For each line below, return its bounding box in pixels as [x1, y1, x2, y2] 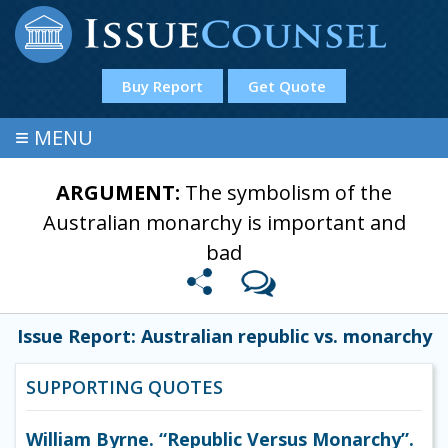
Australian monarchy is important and [42, 209, 406, 236]
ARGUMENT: [56, 179, 185, 206]
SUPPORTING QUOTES [26, 375, 223, 400]
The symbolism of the [185, 179, 392, 206]
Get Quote [247, 76, 326, 96]
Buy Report [121, 76, 203, 96]
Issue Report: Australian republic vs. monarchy [16, 324, 432, 349]
